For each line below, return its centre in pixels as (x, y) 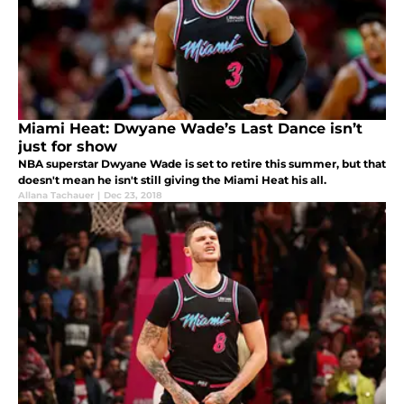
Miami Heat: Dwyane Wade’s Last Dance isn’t (190, 128)
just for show (68, 146)
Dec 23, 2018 (133, 195)
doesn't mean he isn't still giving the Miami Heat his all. (172, 179)
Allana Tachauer (56, 195)
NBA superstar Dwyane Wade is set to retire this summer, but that (202, 163)
